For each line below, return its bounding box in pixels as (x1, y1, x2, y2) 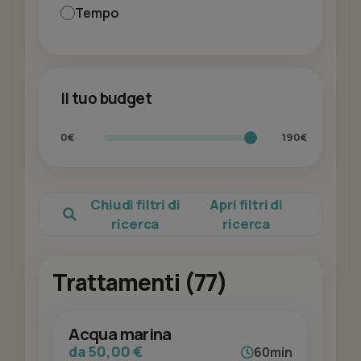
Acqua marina (68, 322, 172, 346)
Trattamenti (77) (52, 267, 228, 298)
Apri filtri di (210, 195, 284, 214)
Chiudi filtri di (90, 195, 180, 214)
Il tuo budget (60, 87, 152, 109)
